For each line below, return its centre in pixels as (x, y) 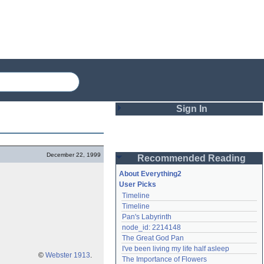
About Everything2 (150, 174)
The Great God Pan (153, 238)
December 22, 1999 (74, 155)
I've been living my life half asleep (176, 249)
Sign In (192, 109)
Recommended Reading (192, 158)
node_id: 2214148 (151, 227)
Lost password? (151, 255)
